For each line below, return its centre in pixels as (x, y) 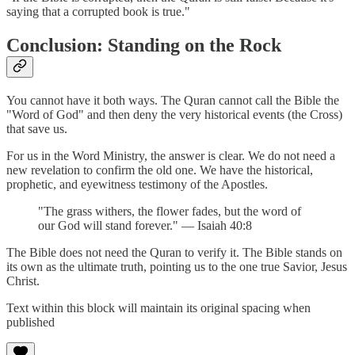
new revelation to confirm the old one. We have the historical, (160, 170)
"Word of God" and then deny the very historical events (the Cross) (174, 115)
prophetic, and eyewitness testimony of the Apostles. (137, 185)
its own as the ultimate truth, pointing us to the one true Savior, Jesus (177, 267)
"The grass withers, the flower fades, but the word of (170, 212)
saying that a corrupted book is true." (98, 12)
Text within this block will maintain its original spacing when (158, 308)
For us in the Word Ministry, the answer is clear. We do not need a (171, 156)
